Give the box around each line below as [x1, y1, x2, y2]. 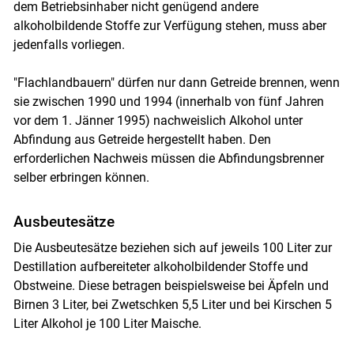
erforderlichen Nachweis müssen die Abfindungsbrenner [13, 151, 324, 167]
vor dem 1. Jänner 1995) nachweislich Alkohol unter [13, 113, 303, 129]
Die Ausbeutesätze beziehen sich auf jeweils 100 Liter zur [13, 240, 332, 256]
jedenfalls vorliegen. [13, 37, 125, 53]
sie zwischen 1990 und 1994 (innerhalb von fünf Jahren [13, 94, 324, 110]
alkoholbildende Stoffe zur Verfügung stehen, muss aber [13, 18, 326, 34]
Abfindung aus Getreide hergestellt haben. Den [13, 132, 271, 148]
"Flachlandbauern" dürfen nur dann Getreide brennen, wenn [13, 75, 340, 91]
